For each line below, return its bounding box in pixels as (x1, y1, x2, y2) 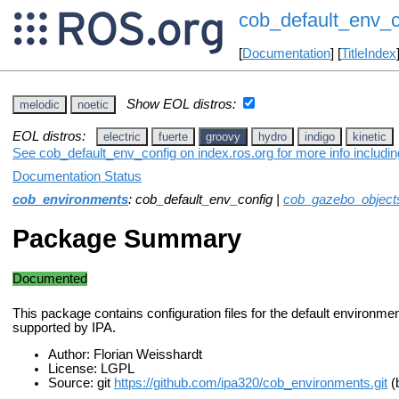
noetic (77, 97, 109, 111)
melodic (20, 97, 60, 111)
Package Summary (12, 224, 241, 254)
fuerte (159, 129, 188, 143)
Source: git (48, 376, 114, 391)
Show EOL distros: (126, 96, 236, 111)
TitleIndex (340, 46, 396, 61)
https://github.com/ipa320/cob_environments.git (114, 376, 387, 391)
